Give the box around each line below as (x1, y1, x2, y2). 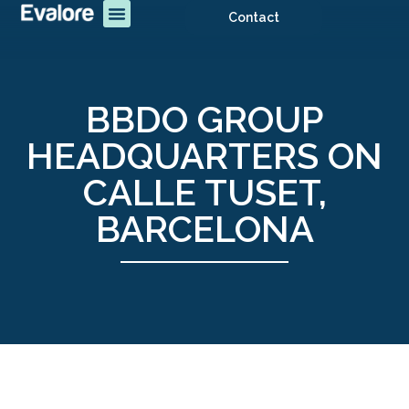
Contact (228, 10, 280, 25)
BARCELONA (95, 207, 314, 251)
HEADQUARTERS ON (26, 134, 383, 178)
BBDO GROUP (85, 98, 324, 142)
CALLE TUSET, (82, 171, 327, 215)
